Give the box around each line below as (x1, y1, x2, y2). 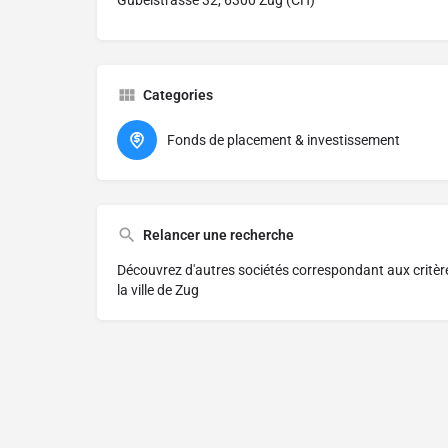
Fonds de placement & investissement (167, 132, 400, 149)
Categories (143, 87, 213, 104)
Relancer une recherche (143, 227, 294, 244)
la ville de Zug (117, 282, 199, 299)
